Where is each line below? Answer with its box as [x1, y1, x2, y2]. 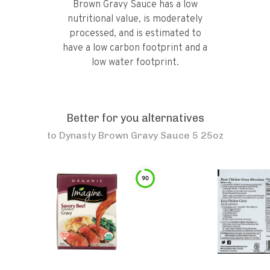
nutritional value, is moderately [67, 13, 202, 25]
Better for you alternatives [66, 111, 204, 125]
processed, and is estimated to [69, 28, 201, 40]
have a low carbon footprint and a [63, 42, 207, 54]
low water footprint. [91, 57, 179, 69]
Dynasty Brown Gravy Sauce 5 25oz [58, 130, 224, 141]
